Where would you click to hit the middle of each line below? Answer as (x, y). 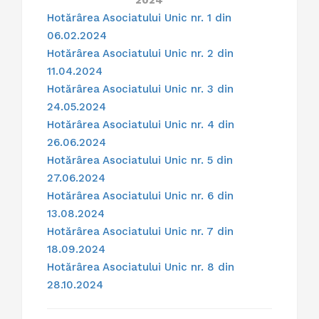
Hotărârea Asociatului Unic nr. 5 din (140, 161)
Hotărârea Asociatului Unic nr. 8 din (141, 267)
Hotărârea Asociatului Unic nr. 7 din (140, 232)
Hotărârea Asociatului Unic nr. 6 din (140, 196)
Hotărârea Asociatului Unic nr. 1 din (139, 18)
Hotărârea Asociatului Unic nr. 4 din (141, 125)
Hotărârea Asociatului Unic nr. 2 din (140, 54)
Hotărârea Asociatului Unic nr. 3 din (140, 89)
